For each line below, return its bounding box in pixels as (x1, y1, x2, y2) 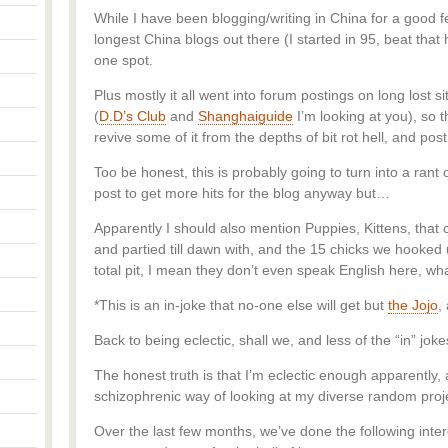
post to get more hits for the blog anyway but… (94, 185, 390, 201)
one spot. (94, 52, 153, 68)
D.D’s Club (99, 108, 166, 124)
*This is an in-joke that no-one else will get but (94, 297, 388, 313)
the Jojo (388, 297, 438, 313)
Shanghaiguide (198, 108, 293, 124)
